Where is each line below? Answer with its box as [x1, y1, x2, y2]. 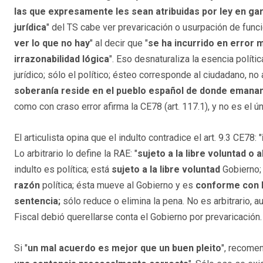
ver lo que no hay [14, 37, 90, 49]
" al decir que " [90, 37, 148, 49]
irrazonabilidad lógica [14, 53, 109, 65]
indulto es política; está [14, 163, 112, 175]
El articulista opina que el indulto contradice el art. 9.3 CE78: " [14, 131, 262, 143]
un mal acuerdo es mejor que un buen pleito [28, 242, 221, 254]
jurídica [14, 21, 46, 33]
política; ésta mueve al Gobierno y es [40, 179, 193, 191]
